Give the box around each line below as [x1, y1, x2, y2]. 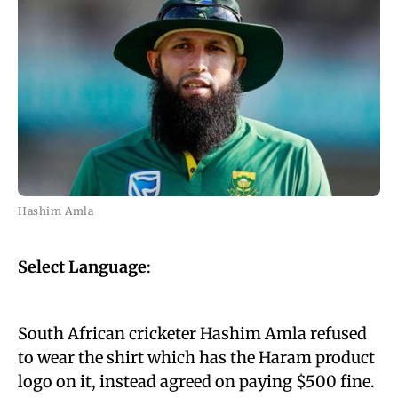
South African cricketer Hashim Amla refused [18, 323, 367, 344]
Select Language [18, 257, 147, 277]
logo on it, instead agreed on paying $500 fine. [18, 371, 375, 392]
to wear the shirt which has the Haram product [18, 347, 375, 368]
